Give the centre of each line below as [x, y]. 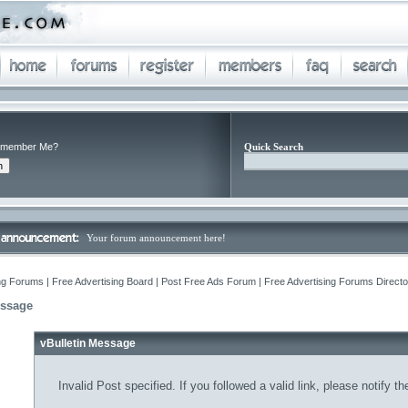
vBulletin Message [87, 343]
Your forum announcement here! [156, 238]
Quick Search [274, 147]
